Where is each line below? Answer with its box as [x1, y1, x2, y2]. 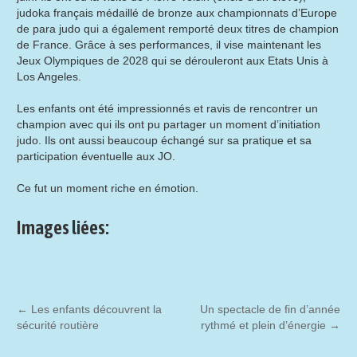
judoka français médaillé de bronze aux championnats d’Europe [17, 6, 338, 19]
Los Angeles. [17, 69, 82, 83]
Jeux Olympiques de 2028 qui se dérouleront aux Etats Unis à [17, 53, 329, 67]
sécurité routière [17, 318, 100, 331]
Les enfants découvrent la [28, 302, 163, 316]
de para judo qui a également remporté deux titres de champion [17, 22, 339, 35]
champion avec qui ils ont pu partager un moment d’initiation [17, 117, 321, 131]
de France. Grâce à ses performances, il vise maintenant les [17, 37, 322, 51]
